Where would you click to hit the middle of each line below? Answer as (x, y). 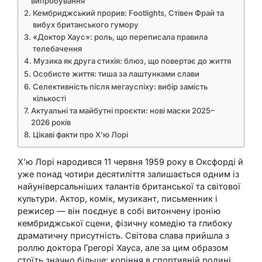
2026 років (51, 122)
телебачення (57, 48)
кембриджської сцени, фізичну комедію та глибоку (125, 223)
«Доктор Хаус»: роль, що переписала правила (120, 37)
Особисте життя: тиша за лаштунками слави (116, 73)
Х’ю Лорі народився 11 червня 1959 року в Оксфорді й (130, 162)
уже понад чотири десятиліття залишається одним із (128, 174)
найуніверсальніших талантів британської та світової (129, 187)
